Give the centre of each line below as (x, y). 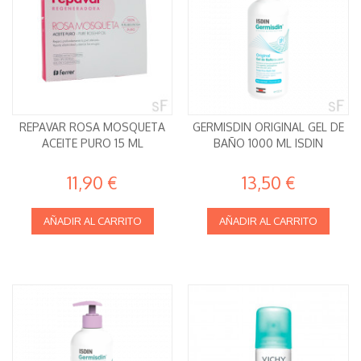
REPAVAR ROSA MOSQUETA (93, 127)
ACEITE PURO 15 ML (92, 143)
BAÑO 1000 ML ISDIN (269, 143)
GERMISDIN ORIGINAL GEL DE (269, 127)
